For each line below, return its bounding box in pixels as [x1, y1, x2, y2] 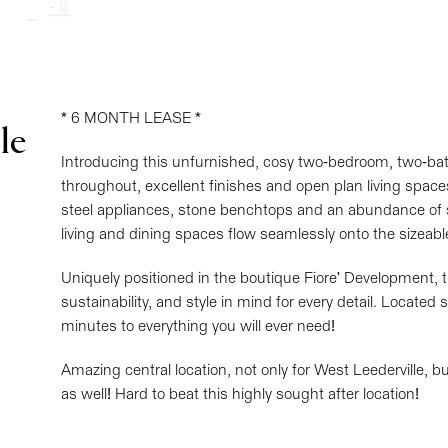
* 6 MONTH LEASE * [60, 111, 201, 127]
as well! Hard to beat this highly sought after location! [60, 387, 419, 403]
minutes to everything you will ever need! [60, 319, 335, 335]
